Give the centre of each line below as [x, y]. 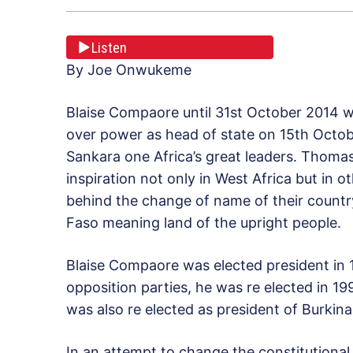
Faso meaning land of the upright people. [204, 223]
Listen [109, 47]
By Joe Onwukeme [129, 70]
